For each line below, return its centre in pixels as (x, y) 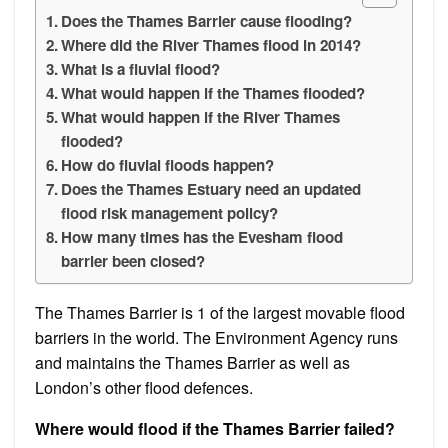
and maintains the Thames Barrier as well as (192, 362)
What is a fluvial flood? (141, 68)
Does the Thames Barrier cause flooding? (207, 20)
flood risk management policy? (170, 212)
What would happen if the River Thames (201, 116)
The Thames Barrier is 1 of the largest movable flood (220, 312)
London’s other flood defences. (144, 387)
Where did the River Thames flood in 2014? (211, 44)
